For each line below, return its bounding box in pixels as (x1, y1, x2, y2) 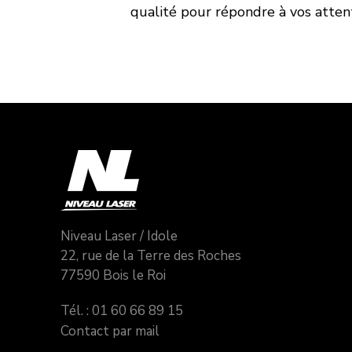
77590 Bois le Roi (60, 266, 166, 285)
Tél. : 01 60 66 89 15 (60, 302, 183, 321)
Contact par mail (60, 322, 159, 341)
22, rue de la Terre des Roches (60, 247, 241, 266)
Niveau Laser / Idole (60, 227, 178, 246)
